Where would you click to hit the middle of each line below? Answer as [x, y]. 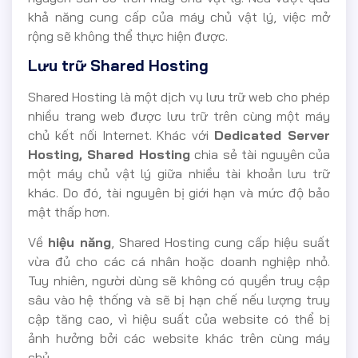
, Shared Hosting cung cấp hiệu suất [221, 243]
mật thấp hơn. [69, 211]
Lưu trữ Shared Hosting [118, 65]
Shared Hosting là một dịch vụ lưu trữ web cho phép [179, 96]
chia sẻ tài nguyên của [260, 154]
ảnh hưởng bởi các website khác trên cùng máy [179, 338]
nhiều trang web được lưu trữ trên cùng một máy [179, 115]
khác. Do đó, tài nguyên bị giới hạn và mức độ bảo [179, 192]
